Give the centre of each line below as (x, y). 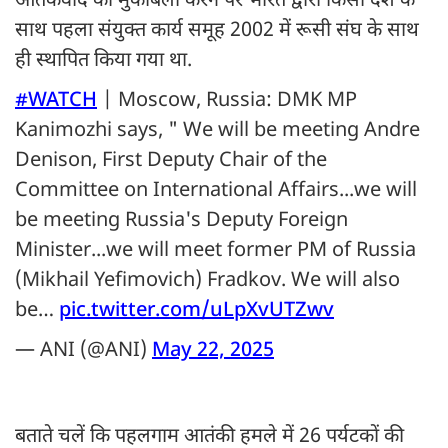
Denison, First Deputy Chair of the (171, 161)
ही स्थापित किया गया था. (103, 61)
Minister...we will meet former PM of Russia (215, 251)
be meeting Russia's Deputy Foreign (181, 221)
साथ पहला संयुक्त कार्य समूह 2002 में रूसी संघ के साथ (217, 31)
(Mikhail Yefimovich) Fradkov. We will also (207, 281)
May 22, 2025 (213, 351)
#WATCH (56, 101)
